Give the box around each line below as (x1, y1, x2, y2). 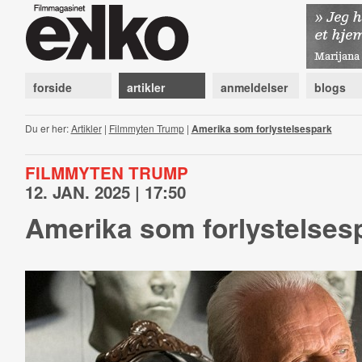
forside (32, 79, 72, 95)
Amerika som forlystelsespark (191, 121, 332, 136)
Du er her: (24, 121, 71, 135)
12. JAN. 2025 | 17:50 (24, 180, 186, 204)
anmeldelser (220, 79, 288, 95)
